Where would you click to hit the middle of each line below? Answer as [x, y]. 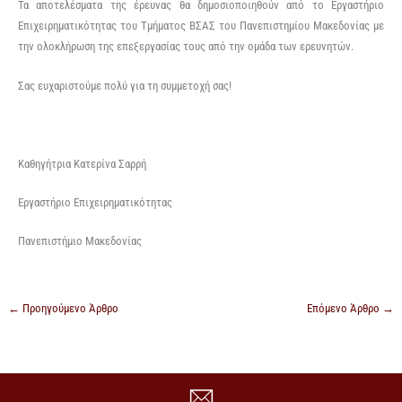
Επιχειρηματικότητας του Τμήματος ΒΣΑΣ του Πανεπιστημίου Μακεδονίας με [201, 26]
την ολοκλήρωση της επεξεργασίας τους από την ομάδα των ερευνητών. [185, 47]
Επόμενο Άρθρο [345, 309]
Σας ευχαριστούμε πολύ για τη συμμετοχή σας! [124, 85]
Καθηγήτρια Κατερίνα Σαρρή [82, 163]
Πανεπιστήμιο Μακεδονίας [79, 241]
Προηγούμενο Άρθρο [69, 309]
